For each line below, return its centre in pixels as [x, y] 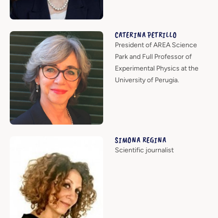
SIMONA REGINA [141, 140]
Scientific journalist [144, 150]
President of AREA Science [156, 45]
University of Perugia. [147, 80]
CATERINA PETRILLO [146, 35]
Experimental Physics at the [157, 68]
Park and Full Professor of [153, 56]
